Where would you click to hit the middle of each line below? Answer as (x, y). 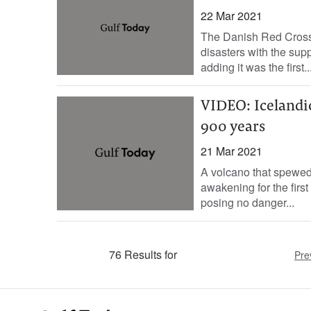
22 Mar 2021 (231, 16)
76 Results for (143, 254)
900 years (233, 128)
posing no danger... (247, 202)
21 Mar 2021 (231, 151)
